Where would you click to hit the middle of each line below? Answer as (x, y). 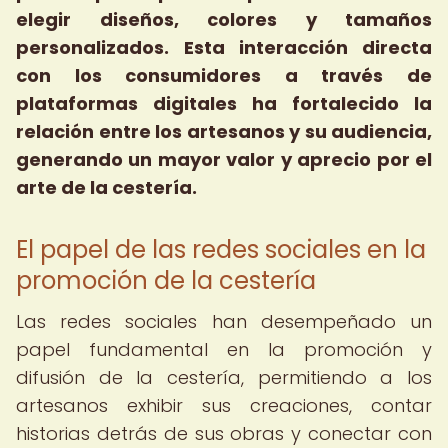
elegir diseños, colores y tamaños (224, 19)
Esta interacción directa (308, 47)
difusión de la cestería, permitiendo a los (224, 377)
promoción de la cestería (166, 280)
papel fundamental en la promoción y (224, 349)
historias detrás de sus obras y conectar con (224, 433)
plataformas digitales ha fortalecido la (224, 103)
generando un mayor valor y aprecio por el (224, 159)
